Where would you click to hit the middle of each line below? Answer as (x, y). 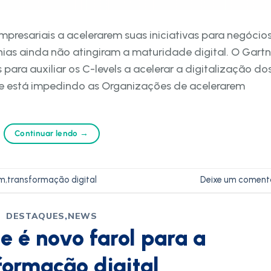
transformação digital (52, 180)
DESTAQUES (35, 216)
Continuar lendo (47, 133)
